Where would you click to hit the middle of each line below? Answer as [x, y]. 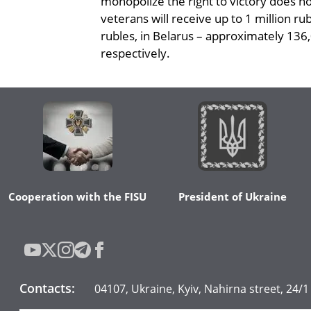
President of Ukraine [232, 196]
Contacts [46, 288]
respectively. [136, 53]
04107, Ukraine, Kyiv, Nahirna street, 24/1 [202, 289]
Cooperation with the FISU [78, 196]
